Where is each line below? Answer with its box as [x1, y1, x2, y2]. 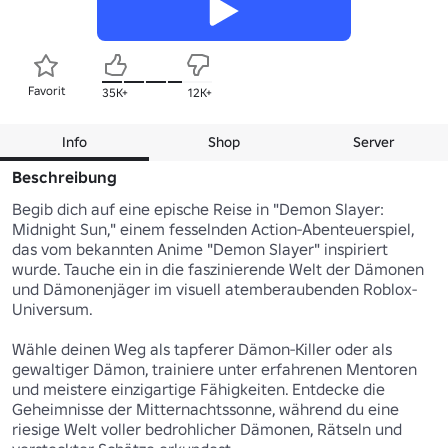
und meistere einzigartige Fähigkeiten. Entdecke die [12, 378, 385, 399]
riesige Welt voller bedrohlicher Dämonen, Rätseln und [12, 418, 402, 439]
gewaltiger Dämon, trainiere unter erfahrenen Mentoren [12, 358, 417, 379]
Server [352, 132, 394, 151]
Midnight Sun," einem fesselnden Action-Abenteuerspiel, [12, 218, 414, 239]
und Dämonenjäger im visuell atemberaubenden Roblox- [12, 278, 417, 299]
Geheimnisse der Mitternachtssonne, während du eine [12, 398, 399, 419]
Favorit [27, 82, 65, 98]
